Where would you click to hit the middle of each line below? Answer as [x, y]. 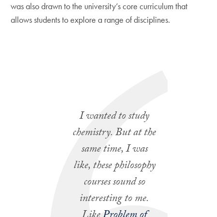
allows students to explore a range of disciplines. [92, 20]
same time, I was [114, 150]
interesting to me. [114, 200]
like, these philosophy [114, 167]
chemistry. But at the [114, 134]
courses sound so [114, 183]
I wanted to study [114, 117]
